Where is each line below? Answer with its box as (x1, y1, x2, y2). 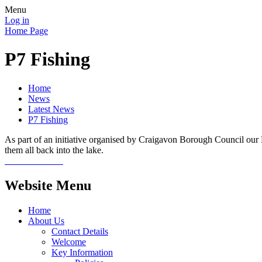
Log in (5, 15, 29, 25)
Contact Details (51, 226, 108, 236)
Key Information (51, 247, 113, 257)
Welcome (51, 236, 86, 247)
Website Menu (5, 177, 91, 193)
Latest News (28, 104, 74, 114)
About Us (28, 215, 64, 226)
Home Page (5, 26, 48, 36)
